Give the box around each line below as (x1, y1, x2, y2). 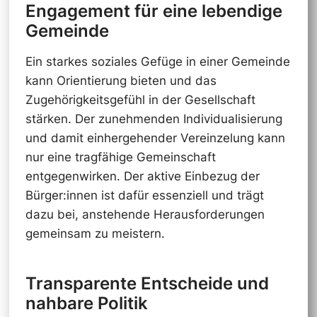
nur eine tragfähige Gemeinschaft (25, 150, 216, 165)
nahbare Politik (25, 292, 148, 313)
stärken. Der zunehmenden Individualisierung (25, 112, 282, 127)
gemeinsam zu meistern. (25, 226, 165, 241)
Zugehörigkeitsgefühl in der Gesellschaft (25, 93, 255, 108)
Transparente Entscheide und (25, 272, 269, 294)
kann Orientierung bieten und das (25, 74, 217, 88)
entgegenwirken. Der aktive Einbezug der (25, 169, 260, 184)
